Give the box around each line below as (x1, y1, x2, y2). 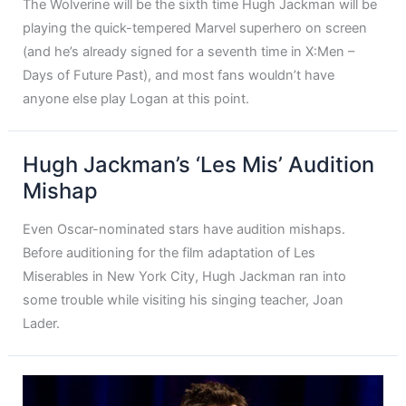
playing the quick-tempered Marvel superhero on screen (23, 20, 368, 37)
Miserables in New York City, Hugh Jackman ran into (23, 267, 347, 285)
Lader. (23, 314, 61, 332)
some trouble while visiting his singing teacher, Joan (23, 291, 344, 308)
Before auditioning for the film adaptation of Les (23, 244, 316, 261)
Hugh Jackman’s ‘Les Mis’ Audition (23, 151, 375, 179)
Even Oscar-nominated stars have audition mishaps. (23, 220, 346, 237)
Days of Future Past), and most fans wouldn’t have (23, 67, 335, 84)
